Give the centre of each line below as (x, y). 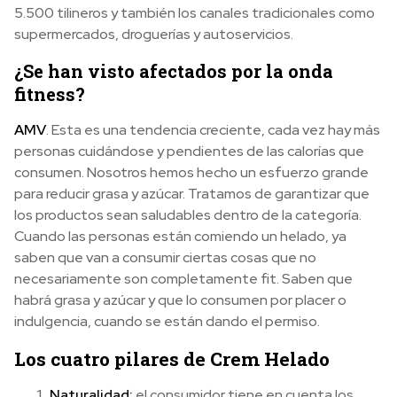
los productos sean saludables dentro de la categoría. (188, 214)
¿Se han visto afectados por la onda (174, 70)
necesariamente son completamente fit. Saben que (183, 278)
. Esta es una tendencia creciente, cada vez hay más (213, 129)
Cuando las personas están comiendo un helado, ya (180, 236)
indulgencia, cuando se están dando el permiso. (167, 321)
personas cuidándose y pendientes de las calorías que (189, 151)
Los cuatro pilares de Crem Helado (172, 358)
